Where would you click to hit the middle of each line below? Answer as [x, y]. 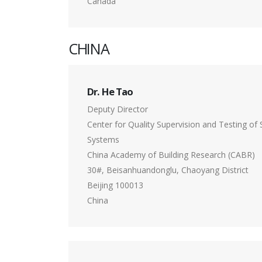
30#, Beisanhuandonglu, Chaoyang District [168, 170]
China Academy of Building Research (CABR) [171, 155]
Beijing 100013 [115, 185]
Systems [103, 140]
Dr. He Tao [110, 92]
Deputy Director [118, 109]
